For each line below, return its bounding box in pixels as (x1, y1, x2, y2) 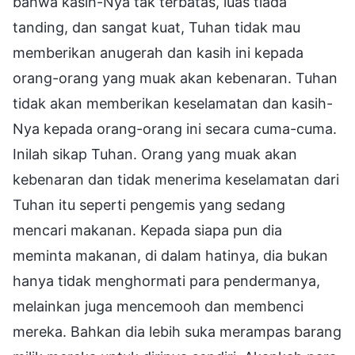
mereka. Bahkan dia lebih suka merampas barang (13, 323, 342, 340)
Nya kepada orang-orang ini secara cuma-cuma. (13, 120, 337, 137)
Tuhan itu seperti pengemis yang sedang (13, 196, 285, 213)
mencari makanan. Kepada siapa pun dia (13, 221, 282, 239)
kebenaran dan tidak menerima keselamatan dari (13, 170, 339, 188)
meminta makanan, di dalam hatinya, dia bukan (13, 246, 328, 264)
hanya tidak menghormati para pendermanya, (13, 272, 320, 289)
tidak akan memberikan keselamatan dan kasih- (13, 94, 333, 112)
